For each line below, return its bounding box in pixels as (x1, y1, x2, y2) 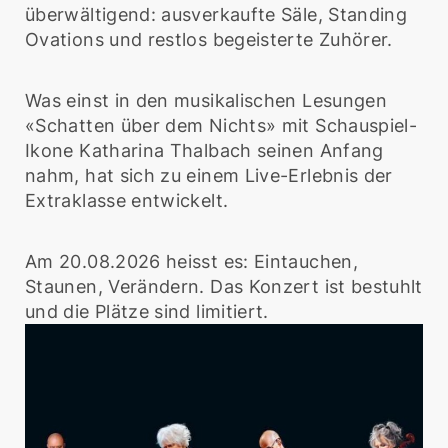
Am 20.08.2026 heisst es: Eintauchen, (25, 251, 358, 272)
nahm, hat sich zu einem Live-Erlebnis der (25, 165, 393, 186)
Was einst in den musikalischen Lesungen (25, 90, 388, 111)
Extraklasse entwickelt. (25, 190, 229, 211)
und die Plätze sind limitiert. (25, 301, 269, 322)
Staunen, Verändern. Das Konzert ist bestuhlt (25, 276, 423, 297)
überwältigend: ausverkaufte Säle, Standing (25, 4, 408, 25)
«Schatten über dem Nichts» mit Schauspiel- (25, 115, 418, 136)
